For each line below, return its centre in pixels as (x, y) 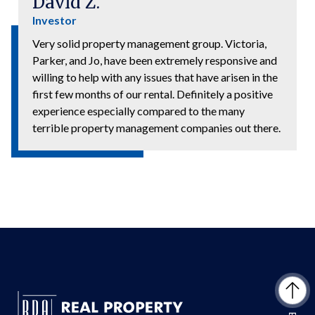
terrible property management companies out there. (156, 127)
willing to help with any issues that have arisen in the (155, 77)
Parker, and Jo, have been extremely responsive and (155, 60)
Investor (54, 20)
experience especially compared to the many (139, 110)
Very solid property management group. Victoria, (149, 43)
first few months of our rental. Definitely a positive (153, 94)
